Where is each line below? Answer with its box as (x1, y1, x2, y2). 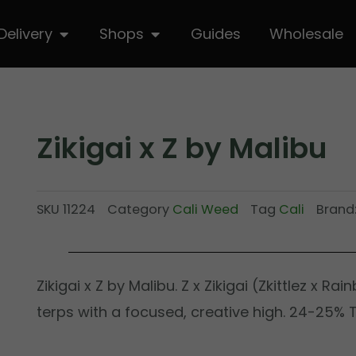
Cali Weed (172, 199, 239, 219)
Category (107, 199, 170, 219)
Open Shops (147, 20, 215, 36)
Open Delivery (56, 20, 133, 36)
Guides (191, 24, 241, 44)
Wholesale (269, 24, 343, 44)
